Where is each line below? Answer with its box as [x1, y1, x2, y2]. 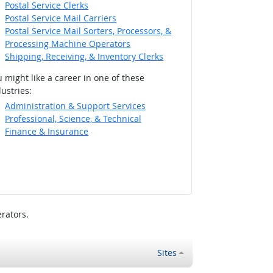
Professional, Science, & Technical [5, 112, 142, 124]
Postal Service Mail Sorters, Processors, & [5, 25, 172, 37]
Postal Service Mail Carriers [5, 12, 117, 24]
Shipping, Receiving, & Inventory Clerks [5, 51, 164, 63]
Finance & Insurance [5, 125, 89, 137]
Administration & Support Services [5, 99, 146, 112]
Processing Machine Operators [5, 38, 131, 50]
